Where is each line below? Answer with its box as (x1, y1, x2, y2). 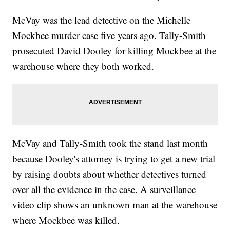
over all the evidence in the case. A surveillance (12, 183, 196, 196)
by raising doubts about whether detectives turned (12, 167, 207, 181)
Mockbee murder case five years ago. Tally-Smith (12, 29, 206, 42)
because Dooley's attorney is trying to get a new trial (12, 152, 216, 165)
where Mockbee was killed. (12, 214, 120, 227)
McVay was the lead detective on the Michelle (12, 13, 191, 27)
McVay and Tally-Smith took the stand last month (12, 137, 208, 150)
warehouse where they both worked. (12, 60, 155, 73)
